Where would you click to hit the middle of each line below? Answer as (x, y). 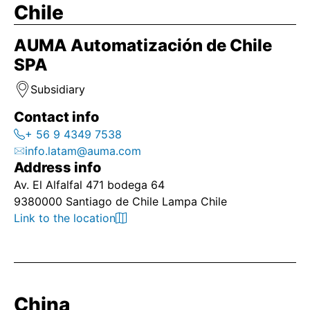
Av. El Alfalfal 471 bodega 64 (89, 185)
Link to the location (65, 218)
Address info (57, 167)
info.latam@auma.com (83, 151)
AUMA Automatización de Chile (143, 45)
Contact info (56, 117)
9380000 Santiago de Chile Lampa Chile (120, 201)
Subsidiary (58, 89)
